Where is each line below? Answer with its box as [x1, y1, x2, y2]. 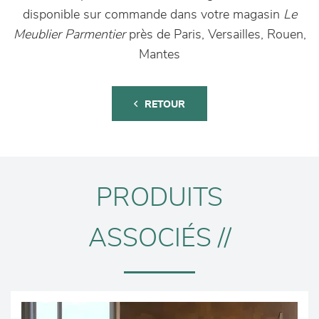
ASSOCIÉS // [88, 226, 231, 251]
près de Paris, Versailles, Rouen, [125, 28, 306, 41]
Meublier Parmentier [13, 28, 125, 41]
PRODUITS [96, 185, 223, 211]
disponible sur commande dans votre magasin [22, 9, 283, 21]
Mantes [139, 48, 180, 61]
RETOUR [145, 100, 185, 110]
